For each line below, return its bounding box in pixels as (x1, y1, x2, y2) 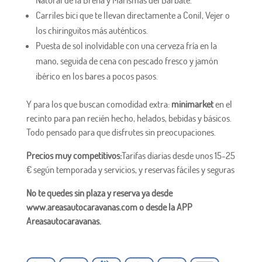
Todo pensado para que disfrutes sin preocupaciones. (26, 126, 216, 139)
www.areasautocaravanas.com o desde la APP (26, 201, 192, 213)
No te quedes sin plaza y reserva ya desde (26, 187, 173, 199)
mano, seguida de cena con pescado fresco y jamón (35, 55, 218, 67)
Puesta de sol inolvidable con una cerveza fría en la (35, 40, 217, 52)
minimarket (171, 98, 213, 111)
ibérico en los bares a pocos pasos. (35, 70, 158, 82)
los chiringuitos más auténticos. (35, 25, 148, 37)
